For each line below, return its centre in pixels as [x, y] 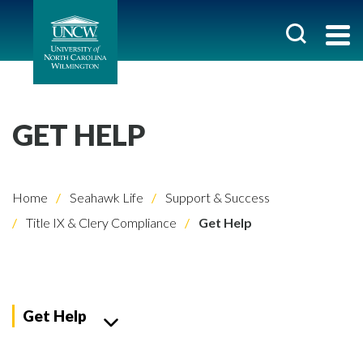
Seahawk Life [105, 197]
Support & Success [216, 197]
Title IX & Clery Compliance [100, 222]
